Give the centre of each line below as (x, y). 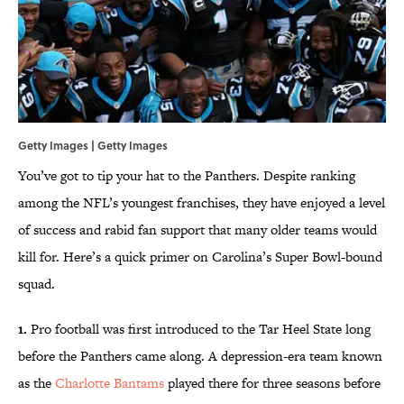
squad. (37, 284)
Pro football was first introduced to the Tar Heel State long (199, 329)
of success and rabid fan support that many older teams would (197, 230)
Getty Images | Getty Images (93, 146)
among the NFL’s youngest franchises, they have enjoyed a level (202, 203)
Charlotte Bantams (110, 383)
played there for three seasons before (272, 383)
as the (37, 383)
